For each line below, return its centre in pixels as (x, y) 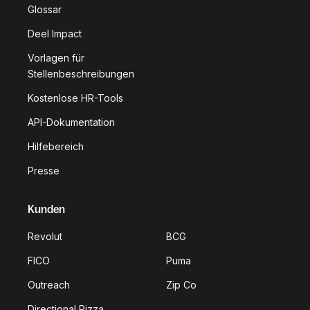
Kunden (46, 209)
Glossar (45, 9)
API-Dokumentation (71, 122)
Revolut (45, 236)
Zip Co (181, 285)
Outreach (49, 285)
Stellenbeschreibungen (81, 74)
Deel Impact (55, 34)
